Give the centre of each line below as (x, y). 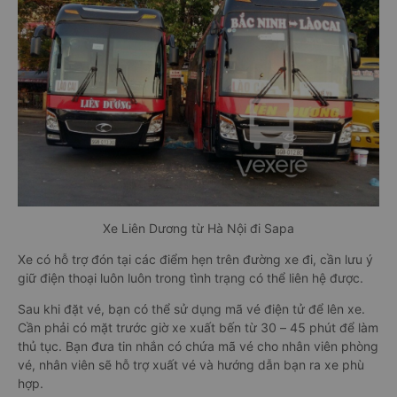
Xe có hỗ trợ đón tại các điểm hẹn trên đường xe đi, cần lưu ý (195, 259)
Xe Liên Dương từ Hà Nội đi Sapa (198, 228)
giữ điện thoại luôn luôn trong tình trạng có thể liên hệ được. (191, 277)
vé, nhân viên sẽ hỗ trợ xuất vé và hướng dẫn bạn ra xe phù (191, 364)
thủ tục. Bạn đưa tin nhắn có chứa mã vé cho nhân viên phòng (198, 346)
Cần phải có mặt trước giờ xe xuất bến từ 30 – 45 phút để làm (198, 327)
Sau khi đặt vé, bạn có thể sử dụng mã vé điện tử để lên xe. (191, 308)
